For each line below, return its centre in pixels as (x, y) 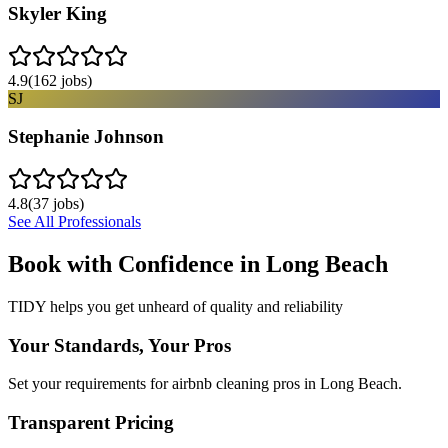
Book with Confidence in (137, 263)
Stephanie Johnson (86, 137)
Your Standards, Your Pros (119, 345)
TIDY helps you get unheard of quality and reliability (175, 306)
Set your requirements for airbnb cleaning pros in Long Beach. (205, 384)
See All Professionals (74, 221)
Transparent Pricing (91, 422)
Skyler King (57, 13)
